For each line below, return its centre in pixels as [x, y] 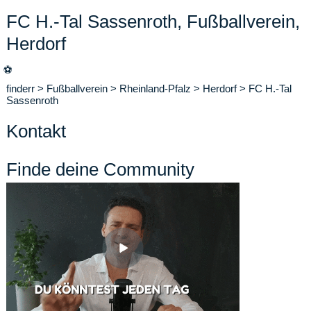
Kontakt [36, 131]
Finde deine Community [100, 169]
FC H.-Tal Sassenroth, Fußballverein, [153, 22]
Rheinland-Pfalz [155, 89]
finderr [20, 89]
